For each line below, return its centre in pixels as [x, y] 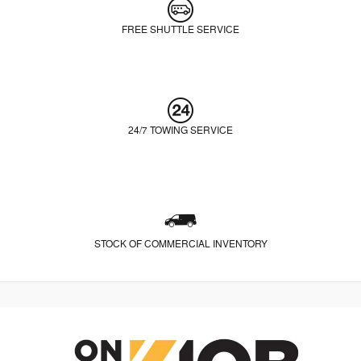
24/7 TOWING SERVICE [180, 130]
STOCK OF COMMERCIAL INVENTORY [180, 244]
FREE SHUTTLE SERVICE [180, 29]
